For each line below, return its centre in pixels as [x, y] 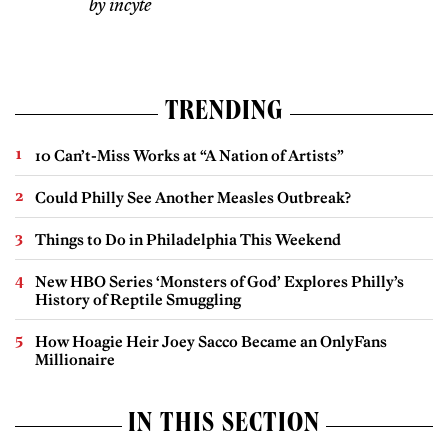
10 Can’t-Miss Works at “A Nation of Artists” [189, 155]
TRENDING [224, 113]
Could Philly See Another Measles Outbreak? [193, 197]
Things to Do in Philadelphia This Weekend [188, 239]
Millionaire [75, 359]
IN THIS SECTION [224, 425]
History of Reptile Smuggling [138, 299]
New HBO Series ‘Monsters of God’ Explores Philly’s [219, 281]
